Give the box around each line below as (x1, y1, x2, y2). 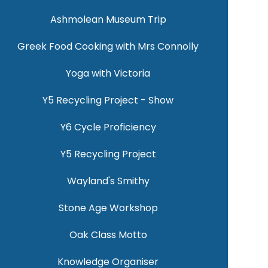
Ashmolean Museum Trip (50, 13, 166, 27)
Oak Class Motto (69, 228, 147, 242)
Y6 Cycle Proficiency (60, 120, 156, 135)
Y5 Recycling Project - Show (42, 93, 174, 108)
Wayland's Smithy (66, 174, 150, 188)
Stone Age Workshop (58, 201, 158, 215)
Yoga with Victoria (66, 66, 151, 81)
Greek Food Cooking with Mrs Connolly (17, 39, 199, 54)
